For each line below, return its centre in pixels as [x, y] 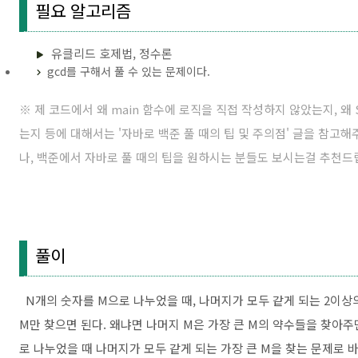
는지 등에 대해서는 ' [70, 133]
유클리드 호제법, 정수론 [112, 53]
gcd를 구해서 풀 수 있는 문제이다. [129, 71]
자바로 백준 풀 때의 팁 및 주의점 [204, 133]
